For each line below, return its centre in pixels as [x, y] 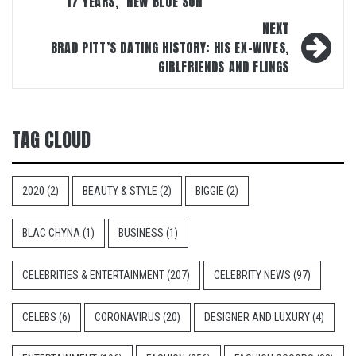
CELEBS [39, 317]
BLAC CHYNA [51, 233]
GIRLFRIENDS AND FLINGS [223, 67]
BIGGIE [210, 191]
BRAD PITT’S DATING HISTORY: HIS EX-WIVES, [170, 48]
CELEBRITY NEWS [252, 275]
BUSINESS [141, 233]
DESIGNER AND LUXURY [257, 317]
